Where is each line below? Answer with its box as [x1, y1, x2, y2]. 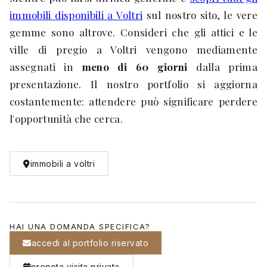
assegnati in [10, 60, 82, 73]
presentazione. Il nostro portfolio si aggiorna [10, 77, 257, 91]
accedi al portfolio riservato [31, 238, 148, 248]
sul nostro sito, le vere [142, 8, 257, 21]
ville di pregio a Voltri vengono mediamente [10, 43, 257, 56]
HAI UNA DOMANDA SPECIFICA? [10, 222, 150, 231]
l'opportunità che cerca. [10, 112, 123, 125]
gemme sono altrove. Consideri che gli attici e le [10, 26, 257, 39]
